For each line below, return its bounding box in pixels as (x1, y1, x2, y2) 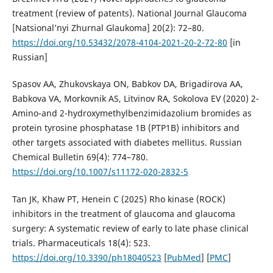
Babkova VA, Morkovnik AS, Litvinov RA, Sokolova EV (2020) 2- (12, 93, 259, 105)
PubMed (166, 251, 201, 263)
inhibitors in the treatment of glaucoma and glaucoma (12, 207, 235, 219)
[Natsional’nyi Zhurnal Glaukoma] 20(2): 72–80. (12, 22, 204, 34)
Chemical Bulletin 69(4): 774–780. (12, 151, 148, 163)
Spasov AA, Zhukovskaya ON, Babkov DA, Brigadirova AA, (12, 78, 243, 90)
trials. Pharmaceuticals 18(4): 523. (12, 236, 151, 249)
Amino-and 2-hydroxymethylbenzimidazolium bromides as (12, 107, 252, 119)
